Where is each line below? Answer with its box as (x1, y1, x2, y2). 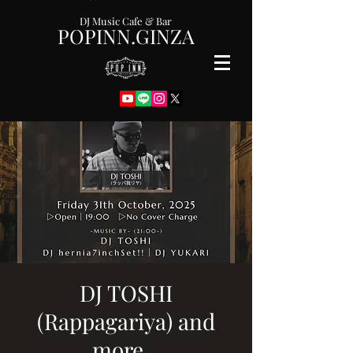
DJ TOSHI (80, 278, 173, 307)
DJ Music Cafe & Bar (80, 14, 172, 28)
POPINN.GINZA (58, 23, 195, 49)
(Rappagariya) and (37, 307, 215, 336)
